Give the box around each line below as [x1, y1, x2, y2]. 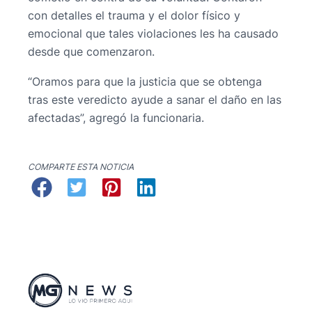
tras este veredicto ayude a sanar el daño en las [28, 92, 281, 107]
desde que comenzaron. [28, 45, 155, 59]
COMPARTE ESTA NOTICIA [28, 162, 134, 173]
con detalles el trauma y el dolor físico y [28, 8, 240, 23]
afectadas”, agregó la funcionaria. [28, 110, 204, 125]
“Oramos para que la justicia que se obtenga [28, 74, 262, 88]
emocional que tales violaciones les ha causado [28, 26, 279, 41]
